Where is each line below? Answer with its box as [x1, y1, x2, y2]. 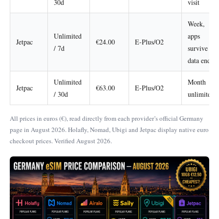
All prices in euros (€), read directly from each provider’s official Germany [10, 114, 203, 123]
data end [188, 56, 211, 66]
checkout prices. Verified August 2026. [10, 136, 112, 146]
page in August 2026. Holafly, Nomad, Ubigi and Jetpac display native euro [10, 125, 209, 134]
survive [188, 44, 208, 53]
